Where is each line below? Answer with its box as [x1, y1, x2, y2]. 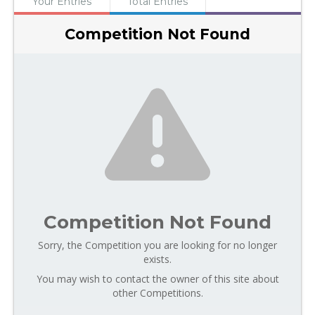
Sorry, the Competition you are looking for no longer [38, 238, 277, 252]
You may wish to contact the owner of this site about [36, 272, 279, 285]
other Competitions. [112, 286, 203, 300]
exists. [143, 252, 172, 266]
